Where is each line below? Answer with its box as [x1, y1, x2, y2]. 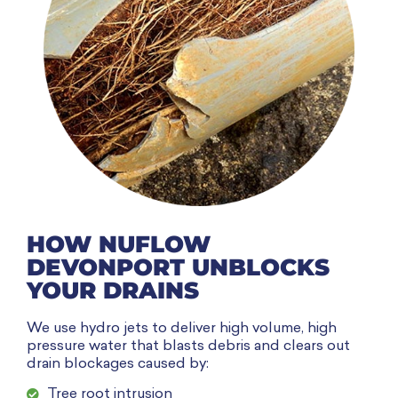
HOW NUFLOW [27, 229, 211, 259]
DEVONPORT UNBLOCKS [27, 252, 330, 282]
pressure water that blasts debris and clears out [27, 338, 350, 354]
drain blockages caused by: [27, 356, 209, 371]
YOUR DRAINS [27, 275, 199, 305]
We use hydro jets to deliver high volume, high [27, 321, 337, 336]
